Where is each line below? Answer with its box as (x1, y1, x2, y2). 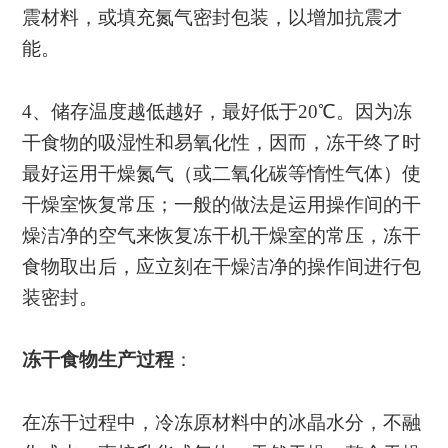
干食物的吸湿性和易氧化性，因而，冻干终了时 (22, 131, 422, 153)
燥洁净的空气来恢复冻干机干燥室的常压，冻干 (22, 224, 422, 246)
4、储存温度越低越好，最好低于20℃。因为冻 (22, 100, 413, 122)
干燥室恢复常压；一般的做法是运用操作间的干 (22, 193, 422, 215)
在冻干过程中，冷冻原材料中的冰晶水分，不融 (22, 412, 422, 434)
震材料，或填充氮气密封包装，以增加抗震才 (22, 6, 403, 28)
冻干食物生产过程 (22, 349, 175, 371)
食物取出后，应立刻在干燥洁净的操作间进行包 (22, 255, 422, 277)
